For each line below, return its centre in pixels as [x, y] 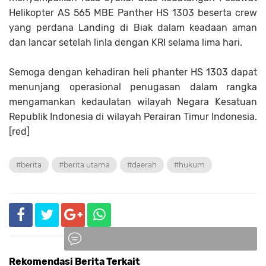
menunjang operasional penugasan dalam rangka [133, 87]
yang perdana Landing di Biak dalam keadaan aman [133, 27]
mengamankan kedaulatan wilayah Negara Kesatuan [133, 102]
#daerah [142, 164]
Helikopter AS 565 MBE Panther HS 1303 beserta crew [133, 12]
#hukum [189, 164]
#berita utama [84, 164]
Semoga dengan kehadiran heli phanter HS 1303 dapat [133, 72]
